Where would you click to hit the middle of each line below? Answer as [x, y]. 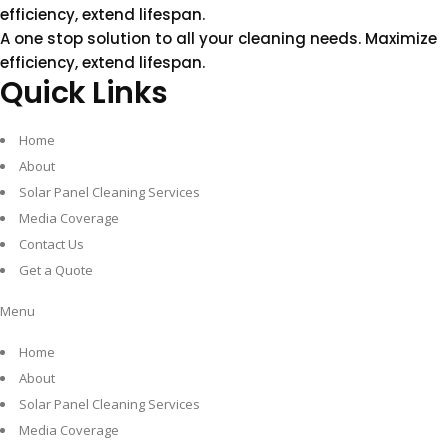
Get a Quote [56, 269]
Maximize [401, 38]
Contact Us [51, 243]
